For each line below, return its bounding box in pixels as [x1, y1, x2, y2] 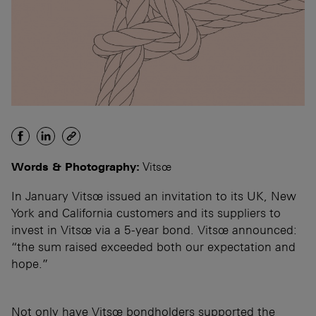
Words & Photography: [11, 159, 140, 173]
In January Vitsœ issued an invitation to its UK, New [11, 188, 296, 203]
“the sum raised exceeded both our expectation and [11, 239, 296, 254]
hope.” [11, 256, 48, 271]
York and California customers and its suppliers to [11, 205, 281, 220]
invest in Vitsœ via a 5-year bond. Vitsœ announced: [11, 222, 297, 237]
